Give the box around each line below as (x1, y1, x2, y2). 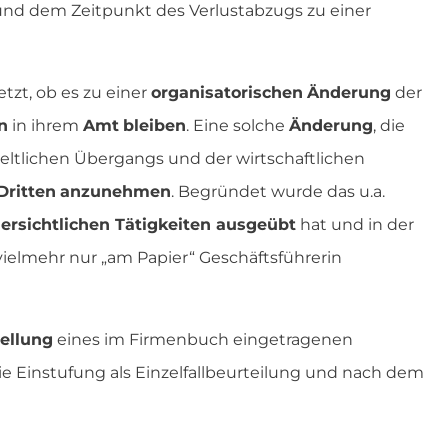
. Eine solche (186, 116, 289, 136)
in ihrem (8, 116, 83, 136)
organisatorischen (151, 83, 303, 103)
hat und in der (296, 215, 414, 235)
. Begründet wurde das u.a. (171, 182, 385, 202)
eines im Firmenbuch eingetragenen (53, 330, 353, 350)
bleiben (123, 116, 186, 136)
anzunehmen (60, 182, 171, 202)
